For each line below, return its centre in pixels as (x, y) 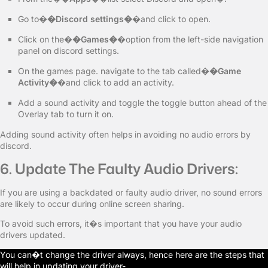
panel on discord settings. (68, 51)
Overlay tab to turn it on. (66, 114)
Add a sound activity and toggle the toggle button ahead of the (142, 103)
